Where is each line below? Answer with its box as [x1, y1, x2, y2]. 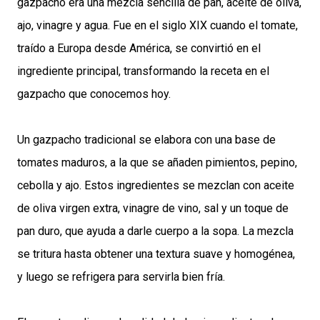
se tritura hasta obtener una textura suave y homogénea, [17, 247, 295, 261]
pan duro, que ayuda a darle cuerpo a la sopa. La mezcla [17, 224, 294, 239]
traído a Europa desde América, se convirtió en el [17, 41, 261, 56]
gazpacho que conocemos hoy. [17, 87, 171, 101]
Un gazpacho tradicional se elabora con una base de [17, 133, 276, 147]
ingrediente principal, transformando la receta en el [17, 64, 269, 79]
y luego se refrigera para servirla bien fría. [17, 270, 225, 284]
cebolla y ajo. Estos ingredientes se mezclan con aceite [17, 179, 294, 193]
